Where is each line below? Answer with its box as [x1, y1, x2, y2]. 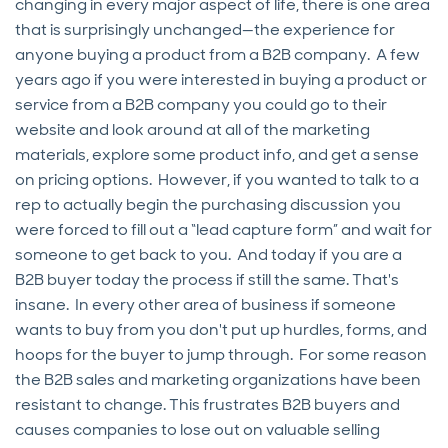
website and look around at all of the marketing [15, 118, 370, 140]
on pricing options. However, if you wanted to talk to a [15, 168, 419, 190]
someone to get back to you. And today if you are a [15, 243, 402, 265]
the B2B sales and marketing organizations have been [15, 368, 421, 390]
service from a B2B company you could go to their [15, 93, 387, 115]
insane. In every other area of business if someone [15, 293, 396, 315]
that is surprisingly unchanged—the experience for [15, 18, 395, 40]
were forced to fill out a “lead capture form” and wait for [15, 218, 432, 240]
